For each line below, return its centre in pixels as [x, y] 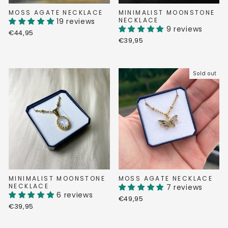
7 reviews [184, 187]
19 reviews [76, 22]
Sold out [205, 74]
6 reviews [75, 195]
